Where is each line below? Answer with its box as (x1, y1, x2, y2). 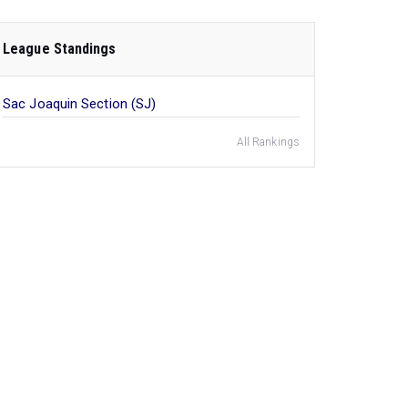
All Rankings (236, 136, 300, 148)
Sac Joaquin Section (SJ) (3, 96, 157, 112)
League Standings (3, 40, 117, 57)
